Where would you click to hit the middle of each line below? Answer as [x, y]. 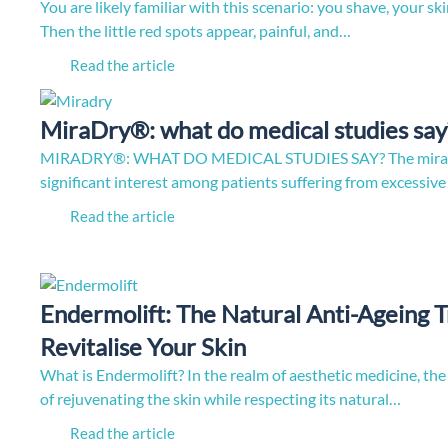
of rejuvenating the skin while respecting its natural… [220, 398]
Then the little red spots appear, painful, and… [195, 30]
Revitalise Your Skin [143, 346]
